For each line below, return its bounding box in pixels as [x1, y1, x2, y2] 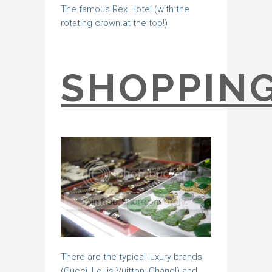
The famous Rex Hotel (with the [61, 3, 189, 15]
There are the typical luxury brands [61, 251, 202, 263]
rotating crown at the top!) [61, 17, 168, 29]
